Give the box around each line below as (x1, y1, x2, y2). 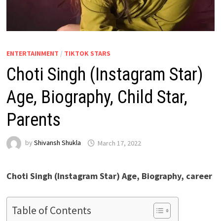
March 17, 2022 (97, 138, 141, 147)
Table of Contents (11, 204, 91, 218)
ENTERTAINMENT (6, 49, 59, 58)
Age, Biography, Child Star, (6, 87, 187, 108)
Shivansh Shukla (34, 138, 81, 147)
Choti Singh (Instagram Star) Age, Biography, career (6, 170, 212, 182)
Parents (6, 110, 61, 131)
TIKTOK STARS (64, 49, 110, 58)
